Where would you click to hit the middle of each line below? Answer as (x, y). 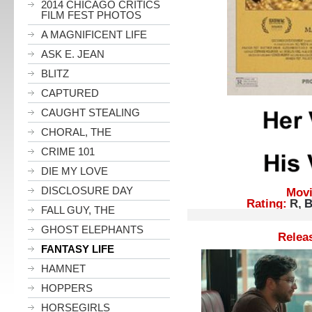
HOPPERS (67, 288)
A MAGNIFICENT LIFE (94, 34)
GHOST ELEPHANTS (92, 229)
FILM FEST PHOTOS (91, 15)
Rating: (267, 203)
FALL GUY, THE (78, 210)
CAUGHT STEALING (91, 112)
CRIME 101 (68, 151)
